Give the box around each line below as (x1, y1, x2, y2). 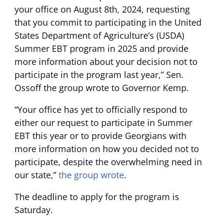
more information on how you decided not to (15, 143, 199, 155)
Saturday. (15, 204, 53, 216)
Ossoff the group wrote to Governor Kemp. (15, 82, 189, 93)
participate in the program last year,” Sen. (15, 69, 184, 80)
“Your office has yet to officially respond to (15, 104, 187, 115)
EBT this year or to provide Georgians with (15, 130, 186, 141)
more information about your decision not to (15, 56, 198, 67)
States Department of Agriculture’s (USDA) (15, 30, 184, 41)
